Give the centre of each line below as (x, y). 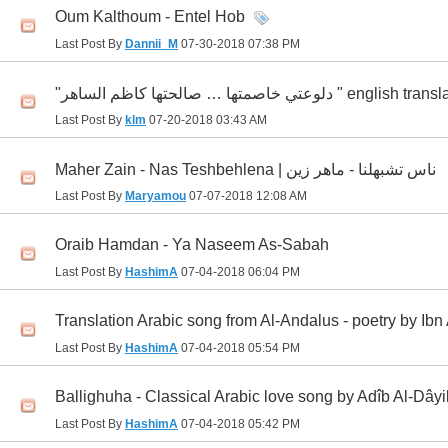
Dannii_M (151, 44)
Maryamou (155, 196)
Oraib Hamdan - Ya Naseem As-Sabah (192, 245)
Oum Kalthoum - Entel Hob (150, 17)
